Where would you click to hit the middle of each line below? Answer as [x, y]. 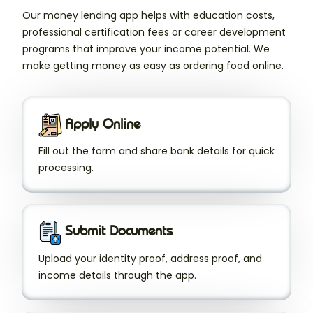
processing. [66, 168]
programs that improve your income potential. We [146, 49]
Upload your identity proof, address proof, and [150, 258]
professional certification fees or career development [154, 32]
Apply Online [102, 123]
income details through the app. [117, 275]
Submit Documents [118, 231]
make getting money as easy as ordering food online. [153, 66]
